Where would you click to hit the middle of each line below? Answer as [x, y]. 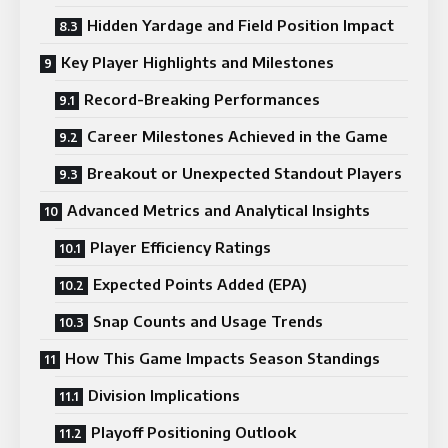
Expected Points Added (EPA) [200, 283]
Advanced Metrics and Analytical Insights [218, 209]
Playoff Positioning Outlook [193, 431]
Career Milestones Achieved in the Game [237, 135]
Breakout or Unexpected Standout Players [244, 172]
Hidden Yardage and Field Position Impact [240, 24]
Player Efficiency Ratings [180, 246]
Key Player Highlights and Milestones [197, 61]
